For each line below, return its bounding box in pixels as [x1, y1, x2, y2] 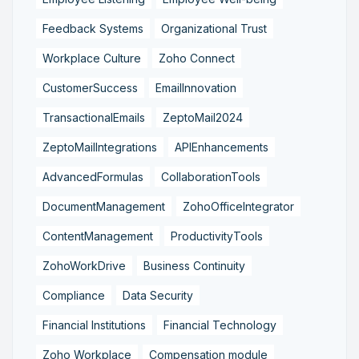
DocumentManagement [42, 199, 165, 213]
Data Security [123, 288, 193, 302]
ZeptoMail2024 [163, 110, 243, 124]
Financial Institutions [42, 317, 146, 332]
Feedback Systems [42, 21, 143, 35]
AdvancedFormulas [42, 169, 143, 184]
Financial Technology [163, 317, 276, 332]
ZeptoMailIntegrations [42, 139, 157, 154]
